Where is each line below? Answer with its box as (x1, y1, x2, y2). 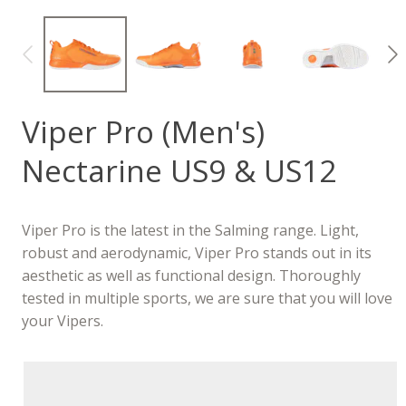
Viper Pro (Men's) (22, 111, 266, 153)
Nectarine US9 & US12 (22, 150, 337, 192)
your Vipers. (22, 311, 104, 332)
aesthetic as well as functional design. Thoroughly (22, 266, 362, 286)
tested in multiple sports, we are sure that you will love (22, 288, 393, 309)
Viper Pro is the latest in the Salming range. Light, (22, 220, 360, 241)
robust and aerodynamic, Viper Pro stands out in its (22, 243, 372, 264)
